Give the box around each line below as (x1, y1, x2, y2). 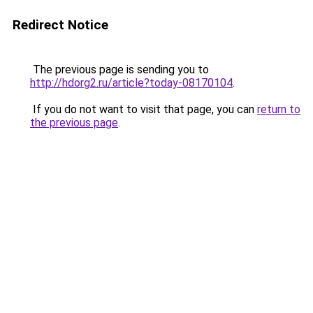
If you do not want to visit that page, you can (30, 103, 257, 116)
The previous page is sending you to (30, 63, 209, 76)
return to (257, 103, 300, 116)
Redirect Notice (13, 17, 108, 33)
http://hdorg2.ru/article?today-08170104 (30, 76, 233, 89)
